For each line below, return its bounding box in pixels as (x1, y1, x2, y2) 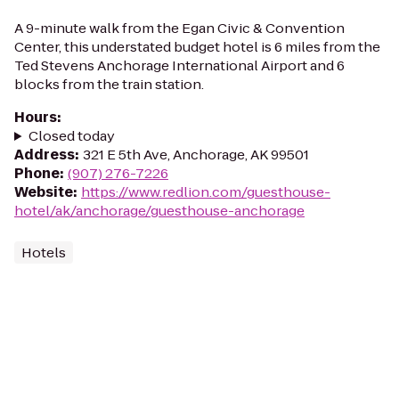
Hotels (21, 243, 66, 262)
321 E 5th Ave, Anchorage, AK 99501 (83, 145, 309, 164)
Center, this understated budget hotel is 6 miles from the (14, 37, 380, 56)
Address (14, 145, 75, 164)
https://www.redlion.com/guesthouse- (81, 183, 330, 201)
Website (14, 183, 73, 201)
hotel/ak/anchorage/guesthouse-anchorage (14, 201, 305, 220)
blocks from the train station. (14, 75, 204, 94)
